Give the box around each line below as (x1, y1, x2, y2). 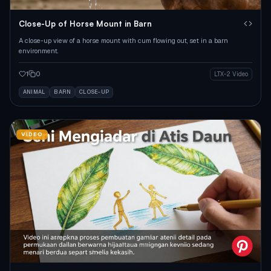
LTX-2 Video (214, 70, 248, 78)
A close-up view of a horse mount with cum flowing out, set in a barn (19, 36, 228, 45)
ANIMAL (23, 88, 46, 96)
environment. (19, 46, 58, 55)
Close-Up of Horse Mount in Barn (19, 18, 152, 28)
